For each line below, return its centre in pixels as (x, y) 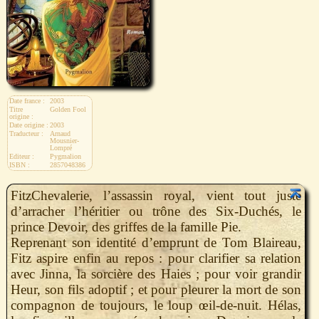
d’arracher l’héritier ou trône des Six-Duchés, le (156, 211)
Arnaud (60, 134)
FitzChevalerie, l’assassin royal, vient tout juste (156, 195)
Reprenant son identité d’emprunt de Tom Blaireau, (156, 242)
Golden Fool (68, 110)
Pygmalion (66, 157)
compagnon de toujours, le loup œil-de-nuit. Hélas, (156, 305)
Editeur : (22, 157)
